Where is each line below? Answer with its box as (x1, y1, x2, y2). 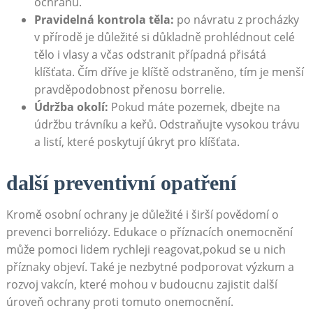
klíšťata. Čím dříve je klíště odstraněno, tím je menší (34, 64, 304, 80)
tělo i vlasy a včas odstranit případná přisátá (34, 47, 266, 63)
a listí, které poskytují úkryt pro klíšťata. (34, 134, 240, 150)
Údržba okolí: (34, 99, 108, 115)
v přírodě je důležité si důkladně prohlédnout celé (34, 29, 295, 45)
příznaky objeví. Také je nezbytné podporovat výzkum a (6, 259, 294, 275)
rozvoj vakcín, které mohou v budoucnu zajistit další (6, 277, 277, 293)
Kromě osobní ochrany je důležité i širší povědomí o (6, 207, 279, 223)
